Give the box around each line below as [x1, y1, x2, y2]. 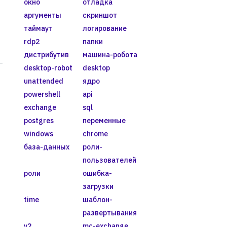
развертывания [82, 208, 137, 217]
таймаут [24, 23, 53, 33]
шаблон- [82, 195, 112, 204]
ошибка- [82, 168, 112, 178]
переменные [82, 116, 126, 125]
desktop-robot [24, 63, 72, 72]
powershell [24, 89, 60, 99]
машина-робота [82, 50, 137, 59]
